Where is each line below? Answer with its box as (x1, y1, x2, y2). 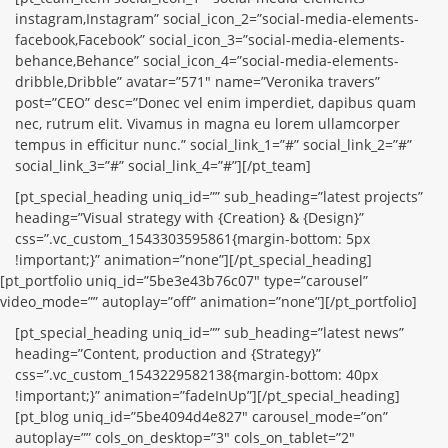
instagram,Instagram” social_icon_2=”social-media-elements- (15, 9, 419, 28)
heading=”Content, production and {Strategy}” (15, 344, 321, 363)
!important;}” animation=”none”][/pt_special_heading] (15, 250, 372, 269)
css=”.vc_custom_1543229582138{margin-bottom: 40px (15, 365, 378, 384)
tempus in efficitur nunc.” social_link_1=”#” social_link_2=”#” (15, 135, 412, 154)
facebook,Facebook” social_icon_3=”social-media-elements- (15, 30, 405, 49)
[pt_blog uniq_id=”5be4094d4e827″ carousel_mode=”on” (15, 407, 388, 426)
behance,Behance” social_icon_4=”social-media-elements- (15, 51, 399, 70)
